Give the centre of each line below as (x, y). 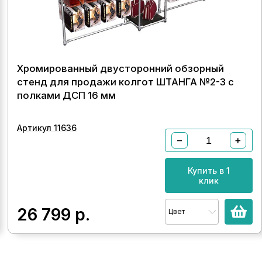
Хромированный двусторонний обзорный (121, 68)
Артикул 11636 (47, 128)
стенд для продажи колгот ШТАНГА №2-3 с (126, 82)
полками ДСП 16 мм (67, 95)
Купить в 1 (208, 170)
